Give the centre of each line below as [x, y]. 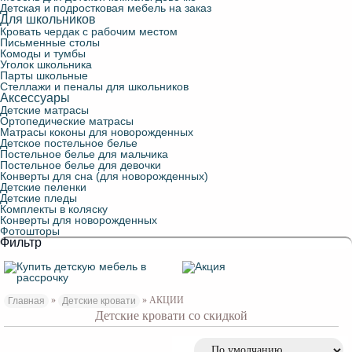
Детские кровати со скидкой [172, 315]
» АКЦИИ [163, 300]
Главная [26, 301]
